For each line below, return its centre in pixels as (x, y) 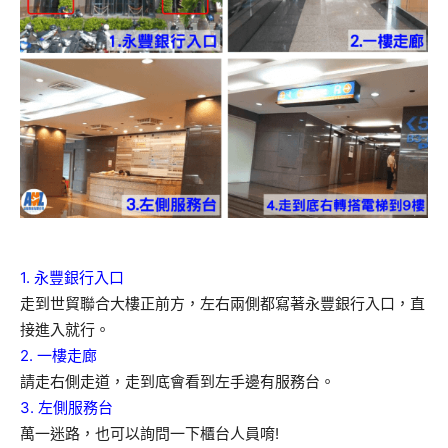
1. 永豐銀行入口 (72, 278)
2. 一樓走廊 (58, 356)
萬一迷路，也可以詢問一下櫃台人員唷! (149, 434)
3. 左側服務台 (66, 408)
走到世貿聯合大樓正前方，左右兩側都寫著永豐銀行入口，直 (222, 304)
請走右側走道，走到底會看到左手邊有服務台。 (177, 382)
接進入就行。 (65, 330)
